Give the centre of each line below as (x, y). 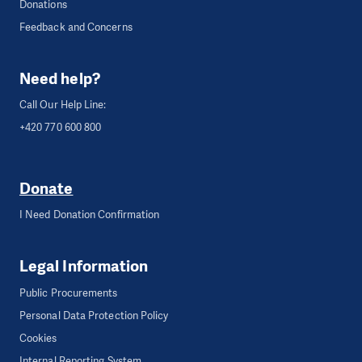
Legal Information (84, 267)
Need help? (60, 78)
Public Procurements (69, 293)
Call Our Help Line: (63, 105)
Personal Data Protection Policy (94, 315)
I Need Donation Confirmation (90, 215)
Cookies (38, 338)
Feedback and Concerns (76, 27)
